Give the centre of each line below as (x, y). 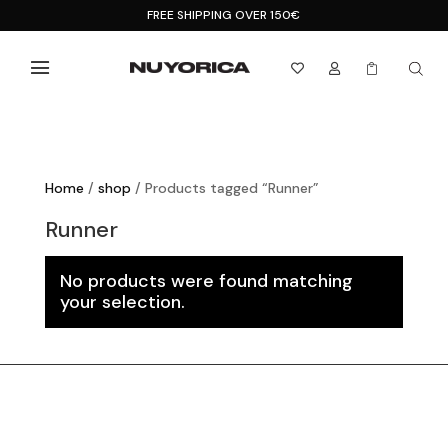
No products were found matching (206, 281)
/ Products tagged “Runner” (224, 188)
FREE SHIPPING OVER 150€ (224, 15)
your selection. (122, 302)
